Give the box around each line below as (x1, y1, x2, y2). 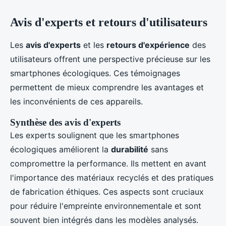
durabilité (111, 144, 148, 154)
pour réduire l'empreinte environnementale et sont (10, 201, 201, 211)
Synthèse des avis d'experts (10, 117, 121, 128)
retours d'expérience (106, 40, 190, 50)
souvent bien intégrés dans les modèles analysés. (10, 215, 198, 225)
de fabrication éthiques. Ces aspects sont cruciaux (10, 187, 204, 197)
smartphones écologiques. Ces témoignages (10, 68, 180, 78)
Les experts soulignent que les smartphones (10, 130, 179, 140)
